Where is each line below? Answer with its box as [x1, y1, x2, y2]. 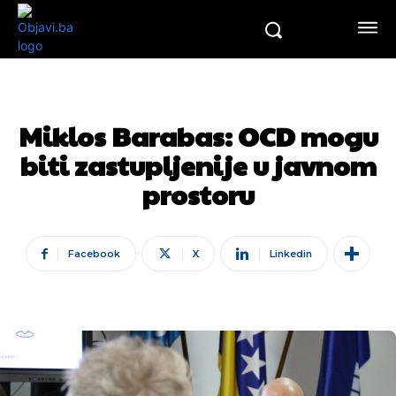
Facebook [68, 247, 120, 260]
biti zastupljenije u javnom [19, 147, 377, 183]
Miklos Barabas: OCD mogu [18, 118, 378, 154]
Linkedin [270, 247, 312, 260]
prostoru [141, 176, 255, 212]
